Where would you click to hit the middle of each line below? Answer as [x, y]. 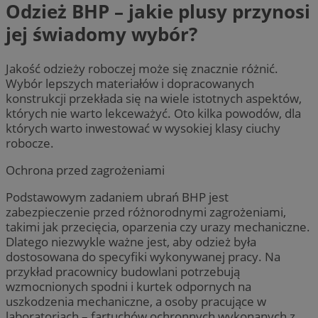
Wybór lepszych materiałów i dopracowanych [130, 83]
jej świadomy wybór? [102, 34]
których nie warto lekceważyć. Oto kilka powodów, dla [153, 113]
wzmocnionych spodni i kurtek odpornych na [128, 286]
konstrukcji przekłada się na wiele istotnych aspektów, [154, 98]
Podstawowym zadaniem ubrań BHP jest [117, 197]
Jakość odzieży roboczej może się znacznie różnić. [142, 68]
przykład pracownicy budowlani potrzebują [123, 271]
